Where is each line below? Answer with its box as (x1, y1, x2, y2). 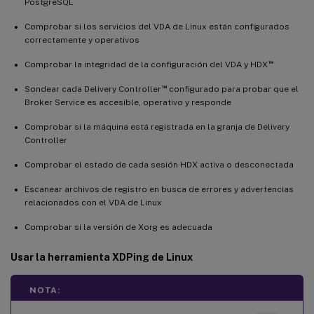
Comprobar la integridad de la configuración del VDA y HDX (25, 59, 268, 69)
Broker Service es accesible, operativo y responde (25, 97, 231, 107)
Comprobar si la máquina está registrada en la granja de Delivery (25, 121, 289, 132)
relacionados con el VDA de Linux (25, 197, 162, 207)
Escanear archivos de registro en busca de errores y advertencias (25, 184, 294, 194)
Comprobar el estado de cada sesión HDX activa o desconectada (25, 159, 294, 170)
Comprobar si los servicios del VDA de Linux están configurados (25, 21, 289, 32)
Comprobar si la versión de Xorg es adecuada (25, 221, 212, 232)
